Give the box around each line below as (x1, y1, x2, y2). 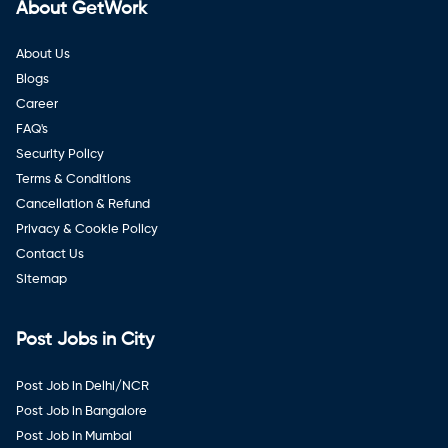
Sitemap (16, 273, 67, 287)
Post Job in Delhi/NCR (16, 379, 149, 393)
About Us (16, 48, 70, 62)
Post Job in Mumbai (16, 429, 132, 443)
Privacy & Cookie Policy (16, 223, 158, 237)
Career (16, 98, 58, 112)
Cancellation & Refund (16, 198, 150, 212)
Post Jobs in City (16, 331, 154, 350)
